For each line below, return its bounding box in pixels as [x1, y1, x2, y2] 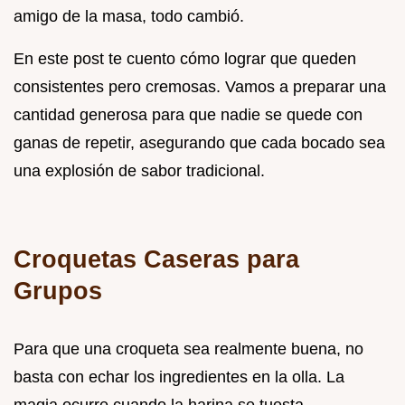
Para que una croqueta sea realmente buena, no [14, 339, 363, 358]
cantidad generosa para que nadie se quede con [14, 105, 363, 124]
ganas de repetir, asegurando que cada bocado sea [14, 133, 385, 152]
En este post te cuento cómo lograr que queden [14, 49, 356, 68]
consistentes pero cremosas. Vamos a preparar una [14, 77, 386, 96]
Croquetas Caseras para [14, 244, 299, 273]
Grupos [14, 276, 102, 305]
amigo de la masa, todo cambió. [14, 6, 244, 25]
